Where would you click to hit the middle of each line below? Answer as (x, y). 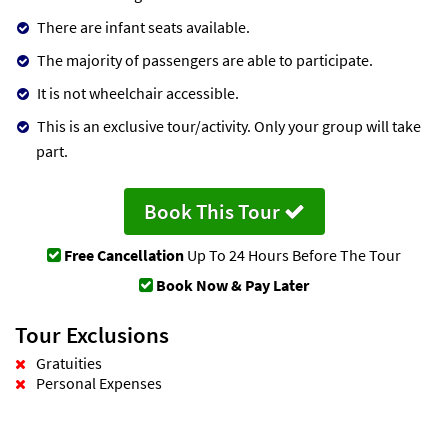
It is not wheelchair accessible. (138, 92)
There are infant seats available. (143, 26)
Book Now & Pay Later (232, 284)
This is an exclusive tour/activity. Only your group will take (229, 125)
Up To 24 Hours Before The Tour (292, 254)
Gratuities (69, 362)
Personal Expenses (99, 382)
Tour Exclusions (92, 334)
